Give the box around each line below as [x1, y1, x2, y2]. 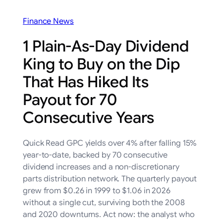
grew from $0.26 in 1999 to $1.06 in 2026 [23, 186, 171, 196]
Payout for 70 [23, 90, 117, 110]
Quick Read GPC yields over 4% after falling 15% [23, 138, 197, 149]
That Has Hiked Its [23, 72, 149, 92]
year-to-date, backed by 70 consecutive [23, 150, 168, 161]
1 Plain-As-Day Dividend [23, 37, 189, 56]
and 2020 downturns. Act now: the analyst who [23, 210, 195, 220]
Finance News [23, 16, 74, 27]
